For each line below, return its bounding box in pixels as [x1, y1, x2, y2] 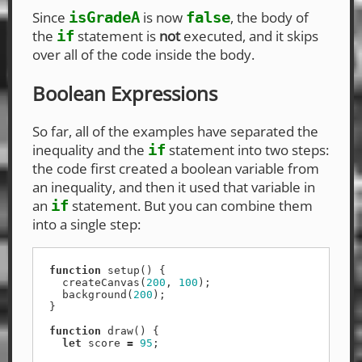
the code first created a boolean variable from [32, 159, 319, 179]
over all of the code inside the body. [32, 44, 255, 64]
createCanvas [62, 276, 140, 289]
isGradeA [69, 8, 140, 26]
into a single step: [32, 215, 141, 234]
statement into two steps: [166, 141, 329, 160]
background [62, 288, 127, 301]
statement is [74, 26, 159, 45]
